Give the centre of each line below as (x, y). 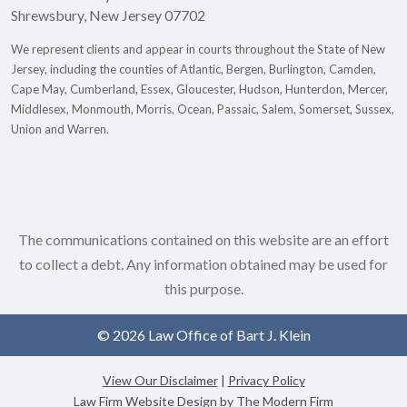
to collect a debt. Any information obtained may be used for (203, 264)
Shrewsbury (47, 15)
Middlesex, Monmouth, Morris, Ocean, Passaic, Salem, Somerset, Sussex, (203, 109)
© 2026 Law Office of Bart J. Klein (203, 335)
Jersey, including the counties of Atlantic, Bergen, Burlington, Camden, (194, 69)
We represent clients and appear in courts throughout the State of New (198, 50)
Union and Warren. (60, 129)
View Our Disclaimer (160, 381)
